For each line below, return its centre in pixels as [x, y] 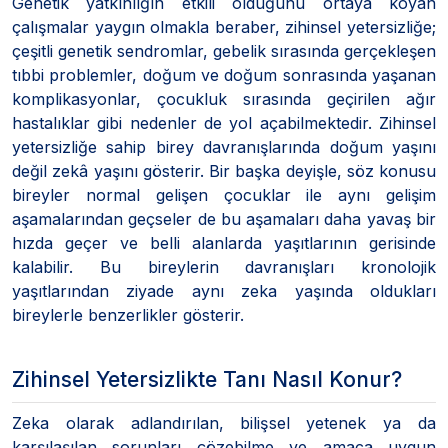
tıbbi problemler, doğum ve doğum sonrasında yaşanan [224, 74]
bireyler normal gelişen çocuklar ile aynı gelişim [224, 194]
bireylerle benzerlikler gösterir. [128, 314]
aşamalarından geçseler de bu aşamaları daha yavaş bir [224, 218]
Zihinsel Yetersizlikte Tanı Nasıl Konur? [207, 379]
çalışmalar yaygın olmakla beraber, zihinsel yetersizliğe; [224, 26]
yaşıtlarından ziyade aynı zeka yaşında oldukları [224, 290]
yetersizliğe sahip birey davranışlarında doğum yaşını [224, 146]
